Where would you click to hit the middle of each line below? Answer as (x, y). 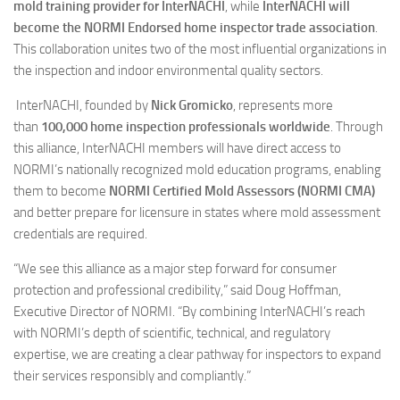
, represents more (283, 105)
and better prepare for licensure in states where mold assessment (197, 212)
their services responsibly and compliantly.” (132, 376)
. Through (357, 127)
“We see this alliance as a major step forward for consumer (175, 269)
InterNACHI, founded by (82, 105)
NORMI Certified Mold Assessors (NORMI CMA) (242, 191)
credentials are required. (80, 234)
